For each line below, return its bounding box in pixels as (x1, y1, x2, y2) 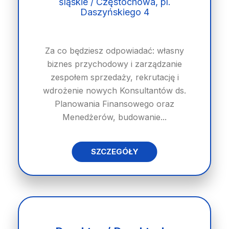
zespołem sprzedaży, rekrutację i (50, 72, 179, 82)
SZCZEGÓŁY (90, 147, 139, 156)
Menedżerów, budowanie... (62, 112, 167, 122)
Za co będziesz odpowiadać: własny (45, 45, 184, 56)
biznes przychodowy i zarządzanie (47, 59, 182, 69)
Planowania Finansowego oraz (55, 99, 174, 109)
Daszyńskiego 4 (80, 7, 149, 17)
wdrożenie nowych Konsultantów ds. (43, 85, 186, 96)
